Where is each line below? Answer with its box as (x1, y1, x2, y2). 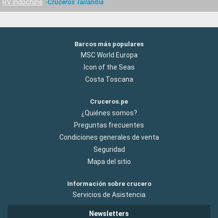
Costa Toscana (85, 75, 133, 84)
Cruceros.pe (90, 98, 128, 106)
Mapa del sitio (87, 157, 131, 165)
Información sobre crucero (67, 180, 151, 187)
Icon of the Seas (83, 63, 135, 72)
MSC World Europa (80, 51, 138, 59)
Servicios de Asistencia (73, 190, 145, 199)
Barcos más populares (74, 40, 144, 48)
